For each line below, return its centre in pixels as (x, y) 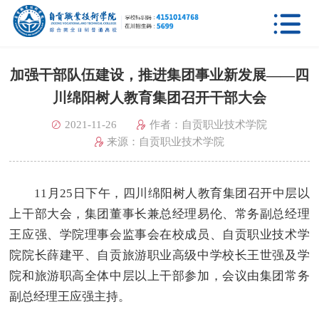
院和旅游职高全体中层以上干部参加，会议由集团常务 (159, 276)
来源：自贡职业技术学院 (166, 142)
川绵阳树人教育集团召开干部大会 (159, 98)
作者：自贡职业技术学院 (208, 125)
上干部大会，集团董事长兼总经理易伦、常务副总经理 (159, 214)
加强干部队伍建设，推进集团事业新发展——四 (159, 75)
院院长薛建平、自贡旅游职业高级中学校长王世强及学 (159, 255)
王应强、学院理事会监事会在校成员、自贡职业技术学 (159, 234)
